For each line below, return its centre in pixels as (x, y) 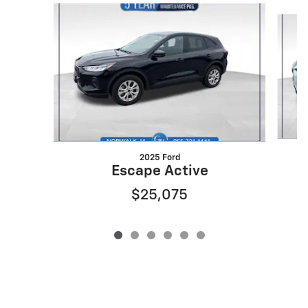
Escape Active (159, 171)
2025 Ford (159, 157)
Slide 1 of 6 (45, 9)
